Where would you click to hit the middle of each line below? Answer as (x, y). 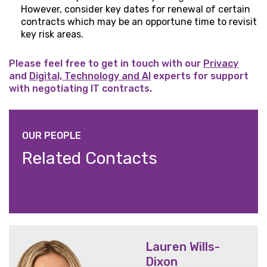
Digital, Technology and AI (90, 76)
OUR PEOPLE (52, 136)
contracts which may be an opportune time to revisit (139, 22)
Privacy (221, 64)
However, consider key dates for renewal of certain (136, 10)
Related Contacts (90, 159)
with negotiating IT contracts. (80, 89)
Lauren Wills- (183, 247)
